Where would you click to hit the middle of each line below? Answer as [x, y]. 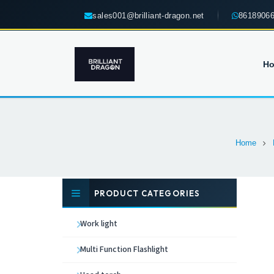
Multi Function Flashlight [124, 250]
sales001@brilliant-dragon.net [148, 15]
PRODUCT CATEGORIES [147, 194]
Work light [99, 224]
